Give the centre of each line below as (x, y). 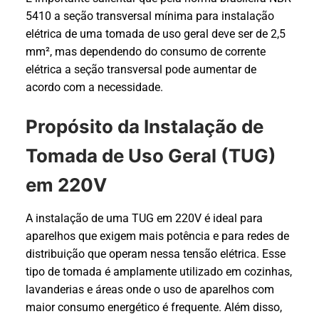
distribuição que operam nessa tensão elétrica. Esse (156, 254)
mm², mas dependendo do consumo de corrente (146, 51)
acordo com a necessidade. (94, 87)
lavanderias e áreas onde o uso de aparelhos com (150, 290)
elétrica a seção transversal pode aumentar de (141, 69)
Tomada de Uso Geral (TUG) (151, 156)
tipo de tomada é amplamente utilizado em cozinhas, (159, 272)
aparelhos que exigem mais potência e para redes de (157, 236)
